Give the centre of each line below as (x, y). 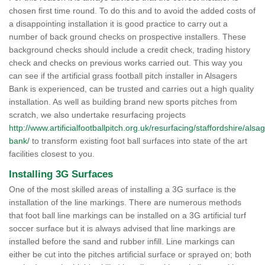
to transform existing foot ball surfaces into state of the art (138, 141)
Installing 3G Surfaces (61, 174)
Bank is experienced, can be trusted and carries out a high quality (131, 89)
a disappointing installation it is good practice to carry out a (118, 24)
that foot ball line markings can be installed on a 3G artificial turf (127, 215)
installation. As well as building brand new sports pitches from (123, 102)
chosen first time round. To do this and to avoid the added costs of (132, 11)
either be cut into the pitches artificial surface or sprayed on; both (130, 254)
